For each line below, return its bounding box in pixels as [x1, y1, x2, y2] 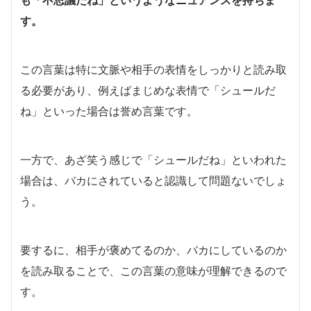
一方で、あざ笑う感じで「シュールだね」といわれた [20, 152, 287, 167]
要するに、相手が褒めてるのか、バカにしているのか [20, 242, 287, 257]
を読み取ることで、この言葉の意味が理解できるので [20, 263, 287, 278]
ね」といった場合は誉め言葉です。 [20, 103, 198, 118]
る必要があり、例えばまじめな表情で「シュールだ [20, 83, 276, 97]
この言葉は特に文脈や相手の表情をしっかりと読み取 [20, 62, 287, 76]
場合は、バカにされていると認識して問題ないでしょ [20, 173, 287, 187]
